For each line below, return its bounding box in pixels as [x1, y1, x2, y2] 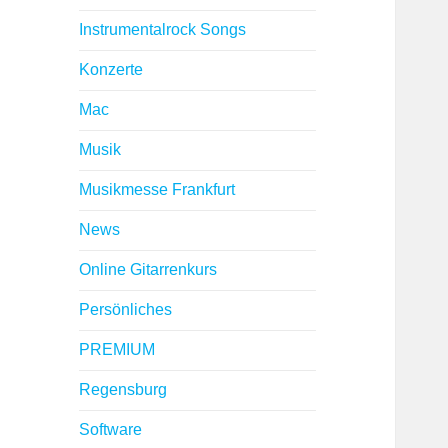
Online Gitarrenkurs [79, 261, 218, 279]
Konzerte [79, 61, 144, 79]
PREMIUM [79, 341, 156, 359]
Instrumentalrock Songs [79, 21, 247, 39]
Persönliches [79, 301, 173, 319]
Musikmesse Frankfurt [79, 181, 236, 199]
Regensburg [79, 381, 168, 399]
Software [79, 421, 143, 439]
